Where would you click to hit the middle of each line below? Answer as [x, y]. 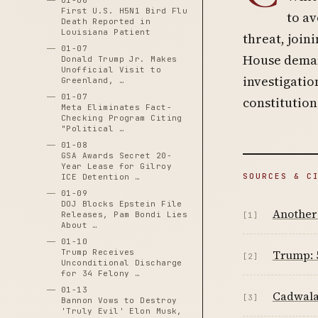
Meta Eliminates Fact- [116, 107]
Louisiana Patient [106, 32]
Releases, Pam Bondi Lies [124, 214]
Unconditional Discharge [121, 263]
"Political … [93, 128]
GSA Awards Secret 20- [116, 155]
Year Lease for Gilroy [116, 166]
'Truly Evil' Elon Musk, [121, 311]
